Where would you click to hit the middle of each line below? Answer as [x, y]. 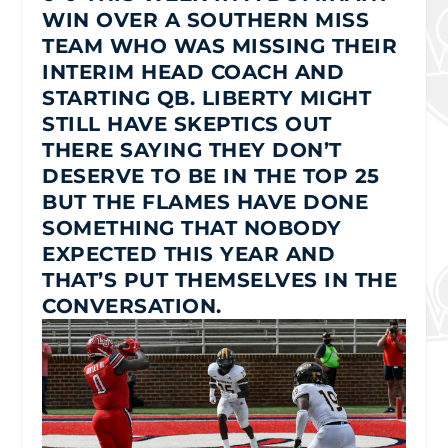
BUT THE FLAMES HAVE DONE [205, 201]
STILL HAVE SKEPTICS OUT [187, 123]
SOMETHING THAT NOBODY [192, 227]
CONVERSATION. [132, 305]
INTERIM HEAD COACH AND [193, 71]
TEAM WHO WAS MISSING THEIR [220, 45]
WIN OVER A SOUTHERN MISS [206, 19]
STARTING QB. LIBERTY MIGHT [207, 97]
